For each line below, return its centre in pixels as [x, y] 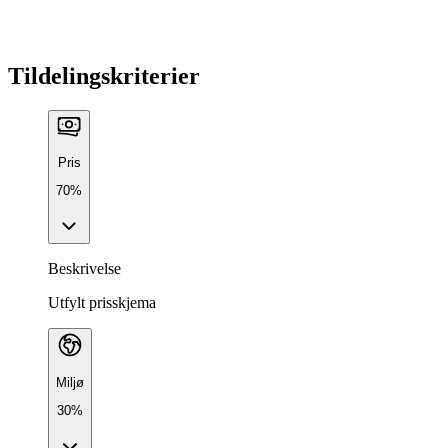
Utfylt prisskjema [102, 302]
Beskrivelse [84, 268]
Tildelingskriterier [104, 75]
